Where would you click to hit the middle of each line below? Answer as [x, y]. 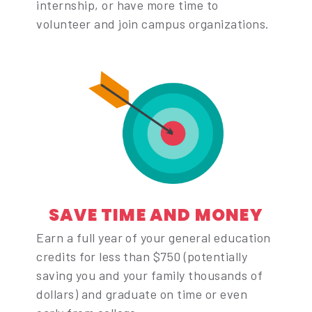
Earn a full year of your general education [154, 237]
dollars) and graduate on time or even [142, 294]
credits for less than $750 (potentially [142, 256]
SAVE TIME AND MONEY [156, 214]
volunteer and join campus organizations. [153, 24]
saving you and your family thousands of [150, 275]
